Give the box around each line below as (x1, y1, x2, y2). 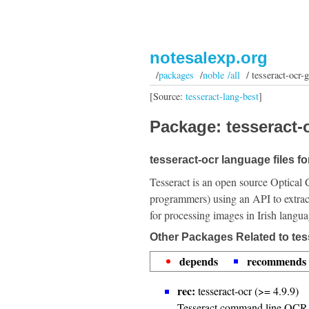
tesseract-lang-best (186, 89, 259, 103)
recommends (247, 253, 306, 269)
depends (179, 253, 218, 269)
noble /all (202, 68, 240, 81)
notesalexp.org (150, 48, 268, 67)
